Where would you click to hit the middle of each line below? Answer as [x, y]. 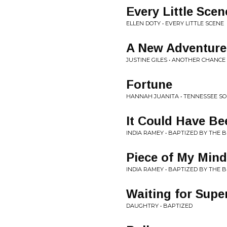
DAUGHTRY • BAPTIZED [159, 206]
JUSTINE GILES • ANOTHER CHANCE [176, 60]
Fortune [149, 84]
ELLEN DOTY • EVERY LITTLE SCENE [175, 23]
